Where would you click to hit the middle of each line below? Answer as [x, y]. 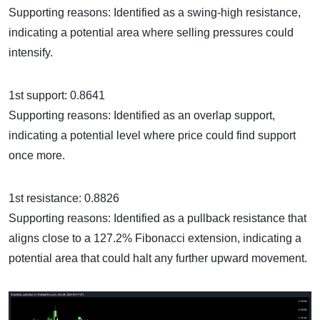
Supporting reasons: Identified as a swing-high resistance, [155, 13]
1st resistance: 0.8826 [64, 199]
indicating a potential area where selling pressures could [151, 33]
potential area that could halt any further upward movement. [158, 259]
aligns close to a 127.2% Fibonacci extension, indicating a [155, 239]
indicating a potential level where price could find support [152, 136]
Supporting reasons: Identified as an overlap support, [142, 116]
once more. [37, 156]
